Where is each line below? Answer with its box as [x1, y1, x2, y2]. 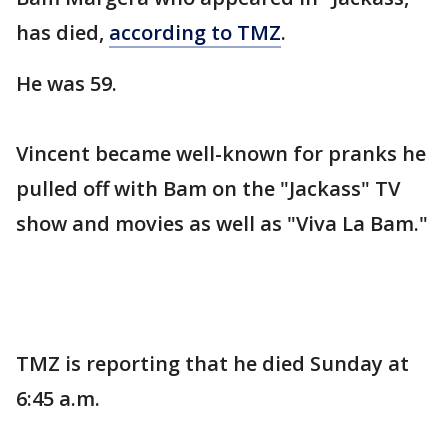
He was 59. [16, 70, 117, 97]
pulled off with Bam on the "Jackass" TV [16, 175, 400, 202]
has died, [16, 19, 109, 46]
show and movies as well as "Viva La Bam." [16, 210, 428, 237]
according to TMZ [109, 19, 281, 46]
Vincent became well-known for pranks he [16, 140, 426, 167]
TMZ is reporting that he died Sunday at [16, 350, 409, 377]
